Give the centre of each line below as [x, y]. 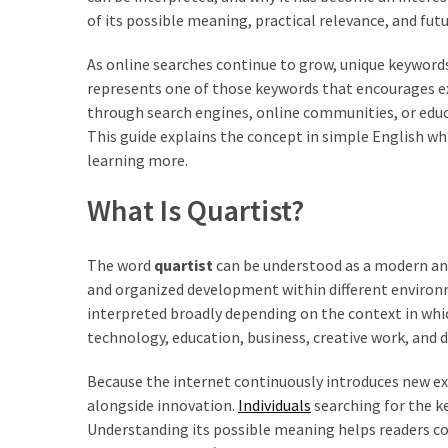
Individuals [274, 404]
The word [120, 264]
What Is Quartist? [195, 210]
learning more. [137, 160]
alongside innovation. [162, 404]
